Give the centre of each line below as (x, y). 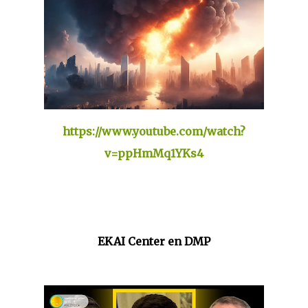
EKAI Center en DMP (154, 241)
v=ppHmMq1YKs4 (154, 153)
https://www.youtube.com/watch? (154, 131)
